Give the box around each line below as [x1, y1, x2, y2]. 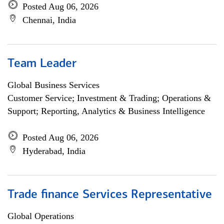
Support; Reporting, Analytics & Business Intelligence [7, 106, 205, 116]
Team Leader [7, 58, 76, 70]
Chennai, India [22, 15, 76, 25]
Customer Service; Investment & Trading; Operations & [7, 93, 211, 103]
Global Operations [7, 211, 74, 221]
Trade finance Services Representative [7, 189, 212, 201]
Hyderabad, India [22, 146, 85, 156]
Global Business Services [7, 80, 99, 90]
